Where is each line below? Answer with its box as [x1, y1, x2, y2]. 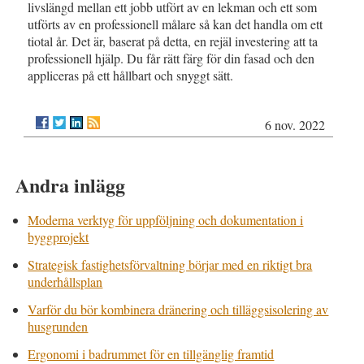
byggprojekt [28, 227, 89, 245]
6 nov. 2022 [264, 115, 325, 133]
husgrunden [28, 317, 89, 335]
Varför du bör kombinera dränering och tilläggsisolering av [28, 300, 329, 318]
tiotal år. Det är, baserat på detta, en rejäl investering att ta [28, 32, 318, 50]
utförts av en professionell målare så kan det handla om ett [28, 15, 323, 32]
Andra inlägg [15, 170, 126, 199]
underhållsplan [28, 272, 103, 290]
